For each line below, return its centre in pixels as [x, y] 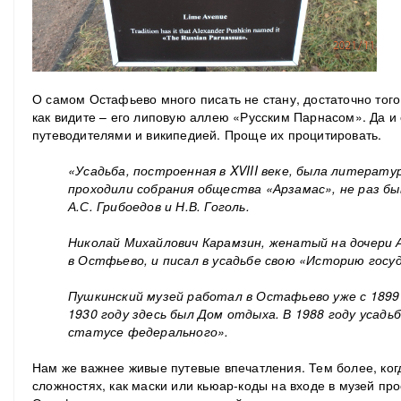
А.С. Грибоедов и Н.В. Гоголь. [159, 205]
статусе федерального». [149, 331]
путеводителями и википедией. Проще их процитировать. [207, 134]
